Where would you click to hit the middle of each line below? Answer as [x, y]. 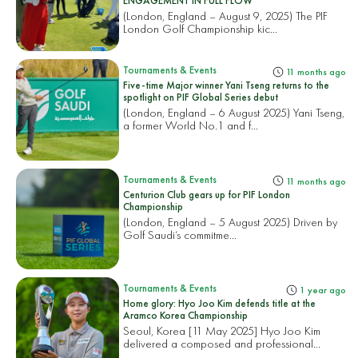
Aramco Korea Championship [186, 315]
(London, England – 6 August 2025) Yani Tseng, [234, 113]
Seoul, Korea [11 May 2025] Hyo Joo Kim [222, 330]
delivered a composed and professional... [222, 343]
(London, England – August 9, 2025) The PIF [226, 16]
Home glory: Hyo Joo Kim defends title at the [220, 303]
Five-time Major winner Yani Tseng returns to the [227, 86]
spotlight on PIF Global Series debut [201, 97]
